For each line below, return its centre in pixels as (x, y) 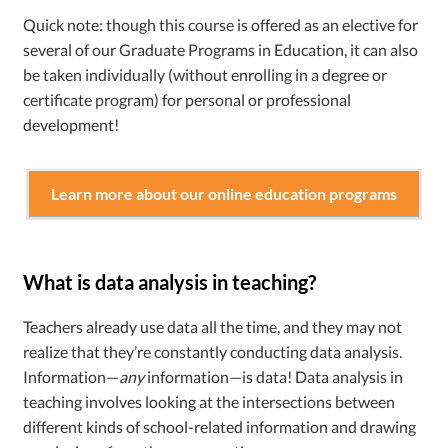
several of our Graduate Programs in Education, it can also (221, 49)
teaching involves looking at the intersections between (209, 401)
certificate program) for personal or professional (187, 99)
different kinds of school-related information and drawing (220, 426)
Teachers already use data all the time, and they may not (213, 326)
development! (71, 124)
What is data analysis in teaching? (170, 281)
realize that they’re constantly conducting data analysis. (213, 351)
